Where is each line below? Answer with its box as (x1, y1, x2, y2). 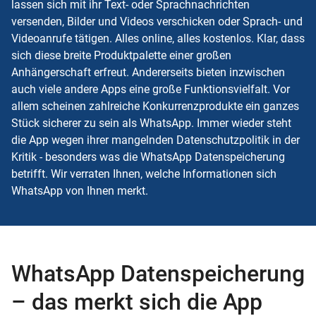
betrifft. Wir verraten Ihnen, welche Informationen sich (11, 166, 276, 181)
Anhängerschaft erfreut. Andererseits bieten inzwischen (11, 65, 285, 79)
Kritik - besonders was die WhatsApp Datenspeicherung (11, 150, 285, 164)
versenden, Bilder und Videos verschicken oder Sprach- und (11, 14, 303, 28)
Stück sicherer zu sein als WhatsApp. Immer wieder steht (11, 116, 291, 130)
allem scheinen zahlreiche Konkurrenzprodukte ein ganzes (11, 99, 299, 113)
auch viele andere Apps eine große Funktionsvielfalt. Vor (11, 82, 290, 96)
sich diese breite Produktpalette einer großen (11, 48, 231, 62)
